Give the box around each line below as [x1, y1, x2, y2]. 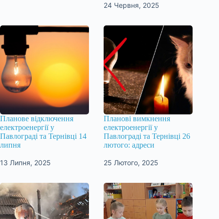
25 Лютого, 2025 [104, 158, 159, 167]
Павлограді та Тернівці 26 [104, 132, 191, 141]
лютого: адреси [104, 141, 155, 150]
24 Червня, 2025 [104, 1, 160, 10]
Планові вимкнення [104, 114, 171, 123]
